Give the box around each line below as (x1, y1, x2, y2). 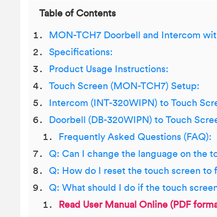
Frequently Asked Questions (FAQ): (59, 132, 212, 142)
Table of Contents (39, 9, 116, 18)
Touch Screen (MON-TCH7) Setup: (49, 81, 200, 91)
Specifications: (49, 47, 113, 57)
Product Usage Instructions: (49, 64, 169, 74)
